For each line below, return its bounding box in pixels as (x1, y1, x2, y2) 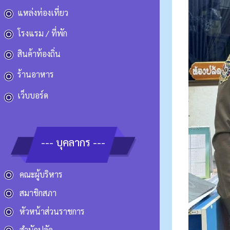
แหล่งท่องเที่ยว (17, 7, 68, 18)
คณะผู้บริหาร (20, 169, 63, 180)
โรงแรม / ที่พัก (17, 28, 67, 39)
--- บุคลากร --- (41, 136, 105, 149)
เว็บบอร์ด (17, 90, 48, 101)
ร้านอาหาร (17, 69, 54, 80)
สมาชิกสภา (20, 187, 56, 199)
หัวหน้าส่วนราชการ (20, 206, 85, 217)
